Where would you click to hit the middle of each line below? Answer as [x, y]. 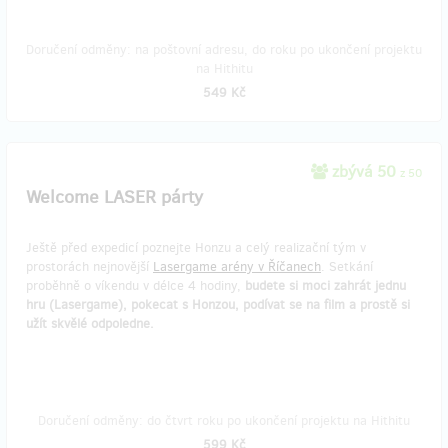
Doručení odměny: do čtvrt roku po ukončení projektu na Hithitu [224, 420]
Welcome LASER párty [114, 197]
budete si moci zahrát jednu [325, 285]
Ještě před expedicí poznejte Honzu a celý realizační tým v [196, 247]
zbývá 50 [364, 171]
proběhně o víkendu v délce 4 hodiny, [135, 285]
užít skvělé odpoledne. [90, 323]
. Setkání [347, 266]
